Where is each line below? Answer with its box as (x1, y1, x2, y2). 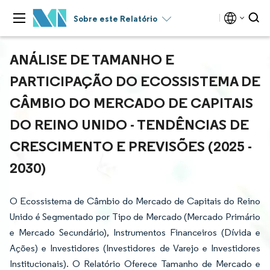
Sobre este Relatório (74, 13, 157, 24)
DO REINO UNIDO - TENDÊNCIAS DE (10, 115, 249, 133)
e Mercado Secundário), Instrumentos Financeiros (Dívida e (10, 227, 260, 238)
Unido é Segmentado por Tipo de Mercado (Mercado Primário (10, 211, 260, 222)
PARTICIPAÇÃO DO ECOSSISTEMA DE (10, 72, 260, 90)
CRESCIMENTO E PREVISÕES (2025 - (10, 137, 252, 155)
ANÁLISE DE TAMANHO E (10, 50, 174, 68)
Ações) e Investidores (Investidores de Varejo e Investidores (10, 242, 260, 254)
